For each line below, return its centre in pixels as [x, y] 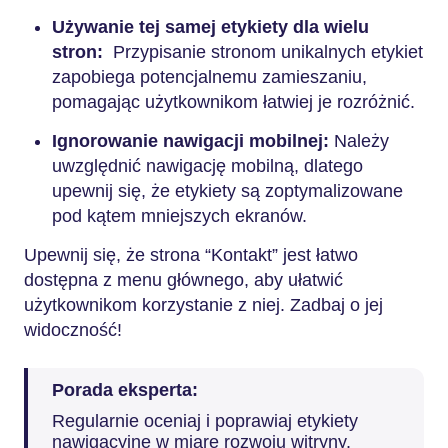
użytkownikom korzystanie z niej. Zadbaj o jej [203, 305]
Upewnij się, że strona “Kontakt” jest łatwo [191, 255]
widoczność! [73, 330]
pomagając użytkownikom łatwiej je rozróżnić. [233, 102]
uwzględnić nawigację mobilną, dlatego [207, 166]
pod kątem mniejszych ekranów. [179, 216]
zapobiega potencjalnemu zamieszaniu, [209, 77]
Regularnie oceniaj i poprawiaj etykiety [205, 421]
